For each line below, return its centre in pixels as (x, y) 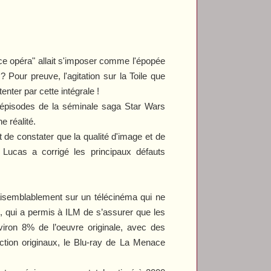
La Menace (142, 242)
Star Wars (145, 106)
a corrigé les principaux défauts (96, 151)
